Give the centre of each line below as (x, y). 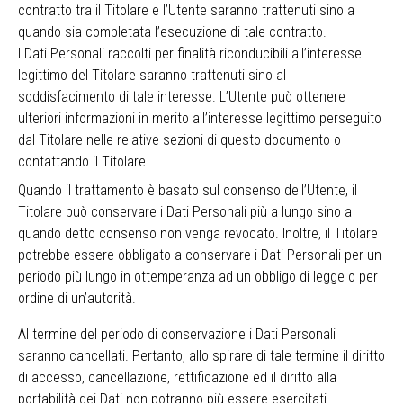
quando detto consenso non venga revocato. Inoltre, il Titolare (198, 233)
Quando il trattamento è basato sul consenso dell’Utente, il (188, 190)
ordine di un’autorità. (77, 298)
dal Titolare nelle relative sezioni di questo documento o (179, 140)
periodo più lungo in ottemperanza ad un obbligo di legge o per (198, 277)
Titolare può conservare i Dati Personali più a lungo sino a (185, 212)
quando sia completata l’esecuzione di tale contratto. (172, 32)
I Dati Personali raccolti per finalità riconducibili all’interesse (190, 54)
